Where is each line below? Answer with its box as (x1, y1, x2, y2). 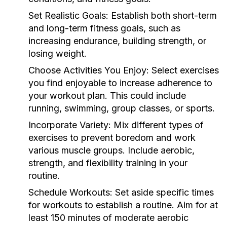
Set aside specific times (112, 187, 214, 198)
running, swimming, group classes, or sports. (28, 103, 215, 113)
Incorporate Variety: (28, 120, 111, 130)
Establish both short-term (108, 10, 217, 21)
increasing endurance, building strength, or (28, 35, 206, 46)
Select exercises (149, 65, 219, 75)
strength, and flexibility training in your (28, 158, 187, 168)
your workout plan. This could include (28, 90, 186, 101)
